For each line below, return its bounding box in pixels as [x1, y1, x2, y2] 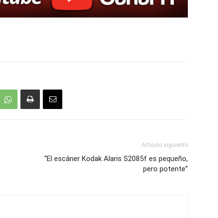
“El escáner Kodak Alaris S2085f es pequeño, [44, 154, 188, 163]
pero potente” [143, 164, 188, 173]
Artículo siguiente [142, 142, 188, 148]
